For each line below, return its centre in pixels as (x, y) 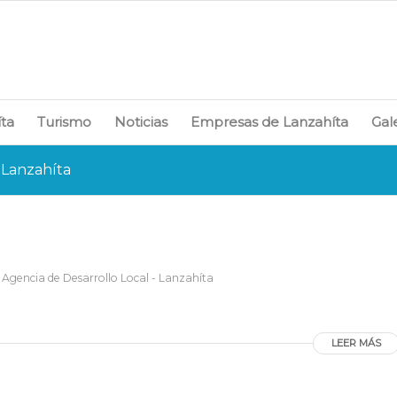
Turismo (65, 122)
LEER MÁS (357, 343)
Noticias (141, 122)
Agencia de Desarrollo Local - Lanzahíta (108, 278)
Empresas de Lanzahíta (270, 122)
